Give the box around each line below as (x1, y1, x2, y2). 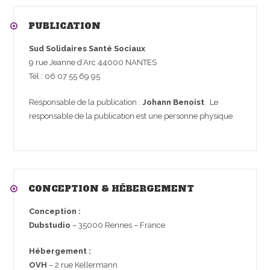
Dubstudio (29, 221, 71, 230)
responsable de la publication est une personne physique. (29, 111, 235, 121)
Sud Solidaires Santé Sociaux (29, 44, 146, 53)
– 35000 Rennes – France (71, 221, 166, 230)
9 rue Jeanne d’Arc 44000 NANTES (29, 58, 157, 67)
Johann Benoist (142, 98, 205, 107)
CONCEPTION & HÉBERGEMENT (28, 183, 195, 195)
